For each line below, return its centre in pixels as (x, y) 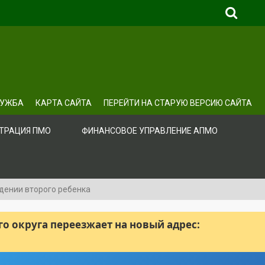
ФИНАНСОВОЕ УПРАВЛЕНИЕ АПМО (150, 131)
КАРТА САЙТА (64, 103)
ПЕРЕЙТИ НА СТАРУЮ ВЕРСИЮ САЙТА (178, 103)
